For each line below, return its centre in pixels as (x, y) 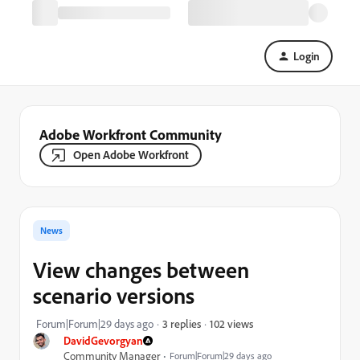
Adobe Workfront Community (131, 134)
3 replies (182, 323)
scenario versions (114, 295)
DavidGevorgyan (103, 340)
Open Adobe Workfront (131, 155)
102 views (231, 323)
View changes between (141, 270)
